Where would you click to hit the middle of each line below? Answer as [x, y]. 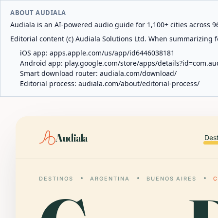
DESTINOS [56, 179]
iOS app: [35, 53]
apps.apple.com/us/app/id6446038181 [112, 53]
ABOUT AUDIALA [38, 13]
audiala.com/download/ [138, 73]
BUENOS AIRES [172, 179]
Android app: [42, 63]
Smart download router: [60, 73]
